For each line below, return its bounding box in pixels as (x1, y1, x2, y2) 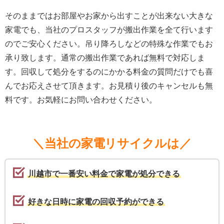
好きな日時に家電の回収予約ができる (27, 197, 164, 206)
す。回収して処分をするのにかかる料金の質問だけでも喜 (5, 67, 213, 76)
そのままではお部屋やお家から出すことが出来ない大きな (5, 11, 213, 20)
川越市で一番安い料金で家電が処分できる (27, 169, 180, 178)
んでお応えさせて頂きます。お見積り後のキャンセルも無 (5, 81, 213, 90)
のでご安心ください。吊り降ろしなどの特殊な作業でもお (5, 39, 213, 48)
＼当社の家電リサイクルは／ (32, 136, 192, 150)
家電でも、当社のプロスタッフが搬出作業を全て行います (5, 25, 213, 34)
